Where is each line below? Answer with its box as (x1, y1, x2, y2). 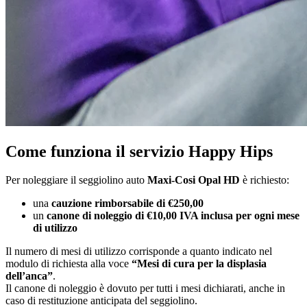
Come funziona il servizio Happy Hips (5, 142, 277, 160)
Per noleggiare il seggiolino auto (5, 174, 147, 186)
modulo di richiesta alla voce (5, 258, 132, 270)
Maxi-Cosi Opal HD (147, 174, 240, 186)
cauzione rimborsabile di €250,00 (51, 197, 204, 210)
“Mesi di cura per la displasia (132, 258, 267, 270)
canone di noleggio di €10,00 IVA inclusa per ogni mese (47, 210, 299, 222)
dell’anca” (5, 270, 53, 282)
